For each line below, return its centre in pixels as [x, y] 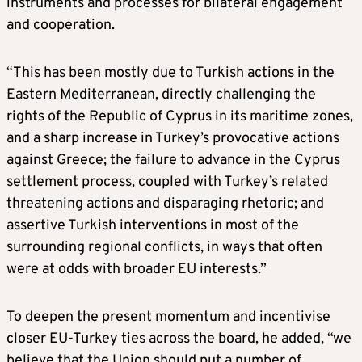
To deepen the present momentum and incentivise [168, 317]
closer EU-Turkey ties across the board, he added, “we [179, 339]
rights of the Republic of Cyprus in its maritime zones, [180, 116]
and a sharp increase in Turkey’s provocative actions [173, 138]
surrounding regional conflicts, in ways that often [164, 247]
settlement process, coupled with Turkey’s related [167, 182]
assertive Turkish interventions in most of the [153, 225]
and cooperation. [61, 25]
